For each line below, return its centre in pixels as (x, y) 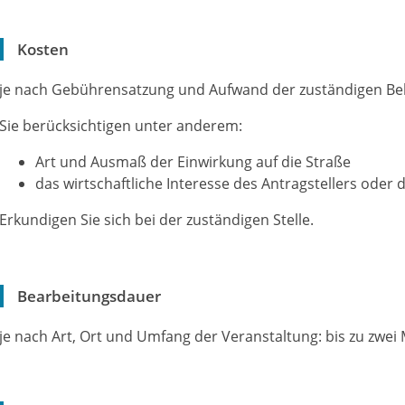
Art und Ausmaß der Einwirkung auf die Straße (193, 162)
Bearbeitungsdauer (89, 296)
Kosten (43, 49)
